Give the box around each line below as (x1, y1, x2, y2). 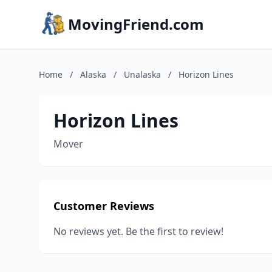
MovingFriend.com (68, 14, 204, 34)
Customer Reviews (53, 199, 154, 213)
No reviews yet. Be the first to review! (53, 225, 223, 238)
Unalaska (124, 69, 161, 80)
